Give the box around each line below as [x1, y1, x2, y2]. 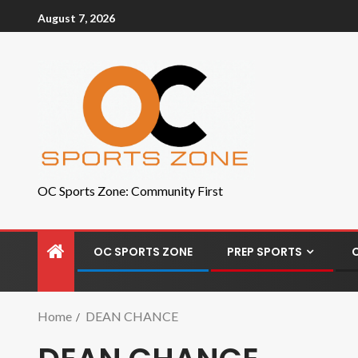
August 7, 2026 [38, 10, 115, 25]
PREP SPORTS [227, 244, 302, 260]
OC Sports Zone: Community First [38, 183, 223, 198]
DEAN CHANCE [86, 308, 178, 324]
